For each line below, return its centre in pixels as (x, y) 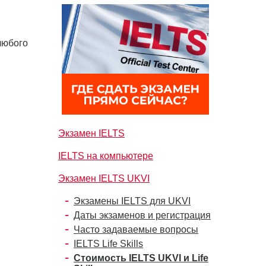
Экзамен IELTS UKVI (104, 178)
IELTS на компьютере (106, 156)
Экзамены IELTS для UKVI (132, 201)
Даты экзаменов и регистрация (142, 215)
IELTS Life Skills (108, 244)
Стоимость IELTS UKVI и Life (141, 258)
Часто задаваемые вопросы (136, 229)
